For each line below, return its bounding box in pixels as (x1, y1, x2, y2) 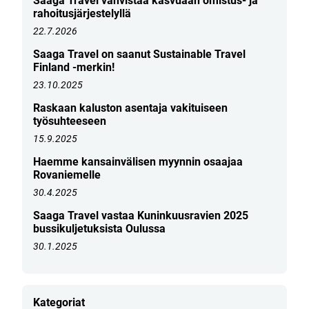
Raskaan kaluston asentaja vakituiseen (33, 101, 228, 114)
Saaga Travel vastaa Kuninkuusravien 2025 (33, 208, 248, 222)
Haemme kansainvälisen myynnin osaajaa (33, 154, 243, 168)
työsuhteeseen (33, 114, 106, 128)
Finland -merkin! (33, 60, 114, 74)
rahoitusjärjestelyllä (33, 6, 131, 20)
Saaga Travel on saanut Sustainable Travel (33, 47, 246, 61)
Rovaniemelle (33, 168, 101, 181)
